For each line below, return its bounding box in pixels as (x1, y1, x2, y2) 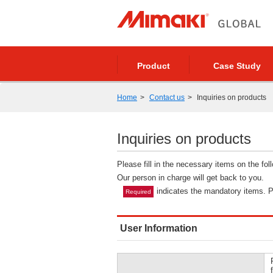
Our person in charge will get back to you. (117, 173, 264, 182)
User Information (120, 223, 197, 233)
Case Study (213, 61, 261, 71)
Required (126, 188, 151, 195)
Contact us (149, 93, 185, 102)
